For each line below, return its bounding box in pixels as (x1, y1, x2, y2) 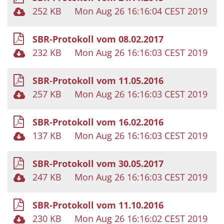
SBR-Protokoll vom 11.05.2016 (32, 74, 163, 86)
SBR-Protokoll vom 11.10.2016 (32, 198, 163, 211)
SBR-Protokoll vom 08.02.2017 (32, 32, 163, 45)
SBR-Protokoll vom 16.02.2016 (32, 115, 163, 128)
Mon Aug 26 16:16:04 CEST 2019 (74, 4, 207, 17)
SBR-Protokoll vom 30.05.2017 (32, 157, 163, 169)
